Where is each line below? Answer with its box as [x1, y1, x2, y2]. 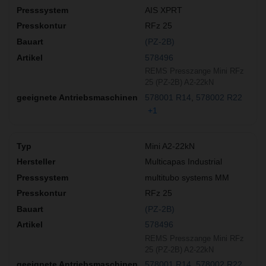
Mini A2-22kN [145, 141, 195, 151]
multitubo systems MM [145, 172, 229, 182]
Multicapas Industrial [145, 157, 222, 167]
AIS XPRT [145, 5, 182, 15]
